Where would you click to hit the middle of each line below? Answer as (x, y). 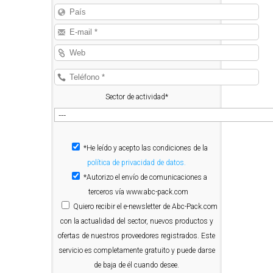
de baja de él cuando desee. (136, 265)
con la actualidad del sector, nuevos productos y (136, 222)
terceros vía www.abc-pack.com (138, 192)
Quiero (83, 207)
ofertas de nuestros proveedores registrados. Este (136, 236)
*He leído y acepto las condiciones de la (144, 148)
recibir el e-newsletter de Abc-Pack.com (156, 207)
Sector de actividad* (136, 97)
